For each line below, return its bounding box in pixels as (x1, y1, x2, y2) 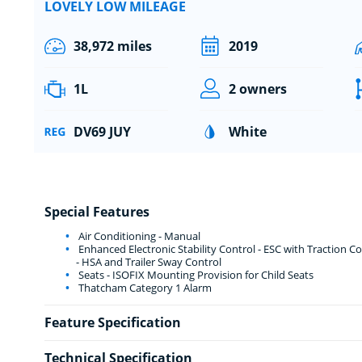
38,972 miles (73, 36, 152, 55)
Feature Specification (44, 313, 181, 331)
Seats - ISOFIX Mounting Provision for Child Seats (75, 267, 314, 282)
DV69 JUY (73, 122, 131, 141)
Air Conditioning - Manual (75, 228, 200, 243)
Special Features (44, 202, 149, 221)
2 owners (228, 79, 287, 98)
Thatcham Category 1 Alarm (75, 280, 212, 295)
